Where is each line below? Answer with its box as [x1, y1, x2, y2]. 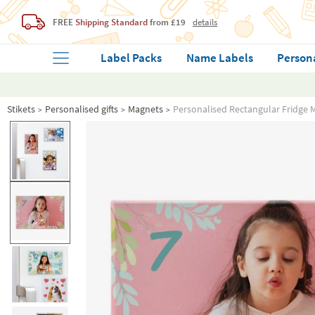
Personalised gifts [45, 103, 118, 115]
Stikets [7, 103, 35, 115]
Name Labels [186, 50, 253, 65]
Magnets [128, 103, 163, 115]
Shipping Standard [75, 15, 148, 28]
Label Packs [100, 50, 162, 65]
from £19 [148, 15, 186, 28]
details [193, 15, 217, 27]
